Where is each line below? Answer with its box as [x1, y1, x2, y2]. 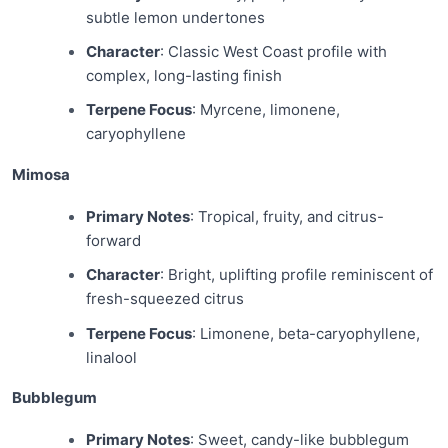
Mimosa [12, 164, 70, 184]
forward [85, 231, 141, 251]
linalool [85, 347, 137, 367]
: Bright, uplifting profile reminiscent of [159, 265, 433, 285]
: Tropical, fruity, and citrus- [189, 207, 384, 227]
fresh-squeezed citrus [85, 289, 244, 309]
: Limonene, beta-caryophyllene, [191, 323, 420, 343]
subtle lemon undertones [85, 8, 265, 28]
